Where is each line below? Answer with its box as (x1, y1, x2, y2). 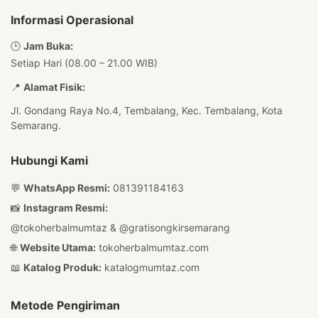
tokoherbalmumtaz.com (99, 241, 209, 253)
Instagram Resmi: (23, 202, 108, 214)
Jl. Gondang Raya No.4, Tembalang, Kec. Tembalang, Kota (11, 104, 283, 116)
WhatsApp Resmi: (23, 182, 110, 194)
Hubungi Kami (11, 153, 88, 168)
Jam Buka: (23, 40, 73, 52)
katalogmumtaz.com (104, 261, 199, 273)
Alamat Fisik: (23, 81, 85, 93)
